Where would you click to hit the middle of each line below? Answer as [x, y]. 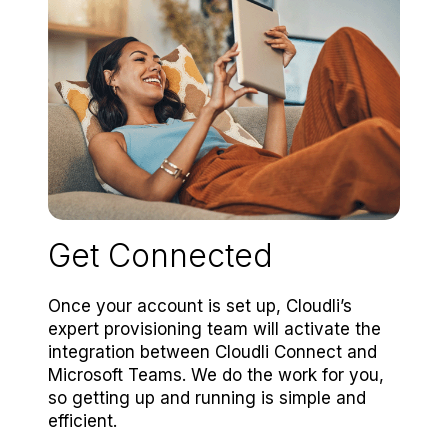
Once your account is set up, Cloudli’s [200, 305]
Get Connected [160, 255]
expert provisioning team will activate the [214, 328]
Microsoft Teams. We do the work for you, [216, 374]
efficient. [82, 420]
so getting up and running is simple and [207, 397]
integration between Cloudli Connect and [212, 351]
